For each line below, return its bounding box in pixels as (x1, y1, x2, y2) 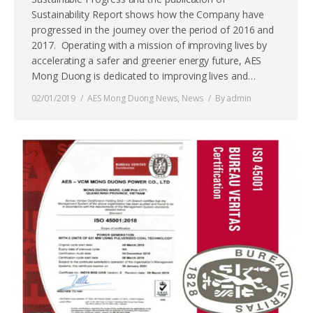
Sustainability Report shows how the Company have (31, 8, 264, 22)
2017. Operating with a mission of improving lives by (31, 38, 268, 52)
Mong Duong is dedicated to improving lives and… (31, 69, 256, 83)
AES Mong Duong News (87, 92, 177, 105)
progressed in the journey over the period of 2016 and (31, 23, 275, 37)
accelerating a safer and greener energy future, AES (31, 54, 262, 68)
